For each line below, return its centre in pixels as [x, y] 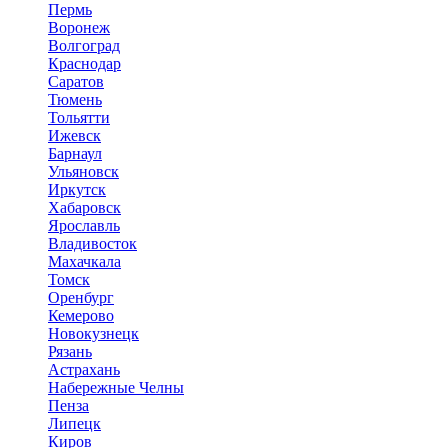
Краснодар [84, 63]
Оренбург [81, 297]
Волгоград [84, 45]
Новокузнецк [93, 333]
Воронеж [79, 27]
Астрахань [84, 369]
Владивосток [92, 243]
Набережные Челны [116, 387]
